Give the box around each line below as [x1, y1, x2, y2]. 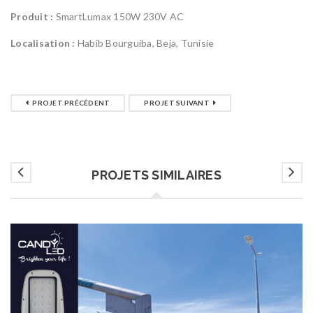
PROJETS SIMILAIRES [92, 168, 221, 183]
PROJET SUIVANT [144, 99, 210, 108]
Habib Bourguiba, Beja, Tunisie [77, 37, 214, 50]
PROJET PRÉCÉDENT [32, 99, 110, 108]
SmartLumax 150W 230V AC [55, 10, 184, 23]
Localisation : [10, 37, 78, 50]
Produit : [10, 10, 56, 23]
